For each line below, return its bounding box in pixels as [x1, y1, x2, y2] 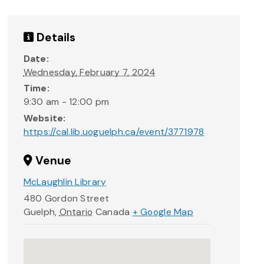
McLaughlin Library [23, 176, 107, 189]
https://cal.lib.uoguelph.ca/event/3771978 [23, 125, 204, 138]
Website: [23, 111, 66, 124]
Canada [95, 205, 130, 218]
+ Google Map [132, 205, 193, 218]
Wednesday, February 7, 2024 [23, 66, 156, 79]
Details [33, 29, 76, 45]
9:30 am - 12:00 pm [23, 95, 110, 108]
